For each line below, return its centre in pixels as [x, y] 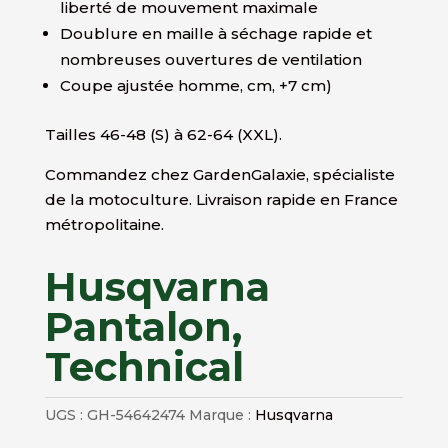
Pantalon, [143, 326]
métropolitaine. [104, 224]
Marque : [221, 414]
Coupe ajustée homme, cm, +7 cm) [195, 85]
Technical [144, 366]
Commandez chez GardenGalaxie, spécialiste [219, 174]
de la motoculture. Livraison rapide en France [221, 199]
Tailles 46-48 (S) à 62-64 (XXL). [163, 134]
